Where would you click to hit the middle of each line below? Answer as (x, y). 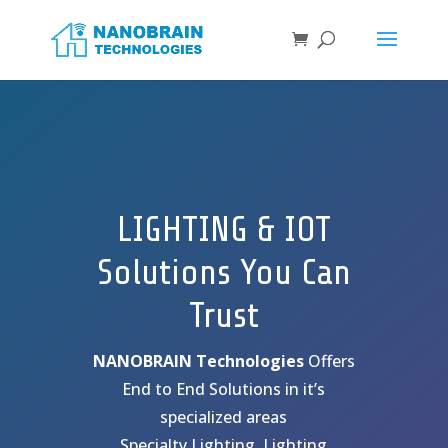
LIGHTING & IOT (223, 229)
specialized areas (224, 417)
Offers (329, 361)
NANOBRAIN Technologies (198, 361)
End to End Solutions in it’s (224, 389)
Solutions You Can (223, 272)
